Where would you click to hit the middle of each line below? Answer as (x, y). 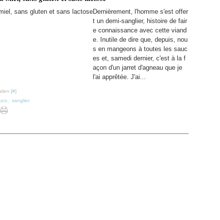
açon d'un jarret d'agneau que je (137, 68)
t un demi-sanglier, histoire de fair (140, 21)
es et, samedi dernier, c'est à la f (139, 58)
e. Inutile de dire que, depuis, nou (140, 40)
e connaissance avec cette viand (140, 30)
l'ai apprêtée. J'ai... (119, 77)
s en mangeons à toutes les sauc (140, 49)
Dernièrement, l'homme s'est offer (140, 12)
